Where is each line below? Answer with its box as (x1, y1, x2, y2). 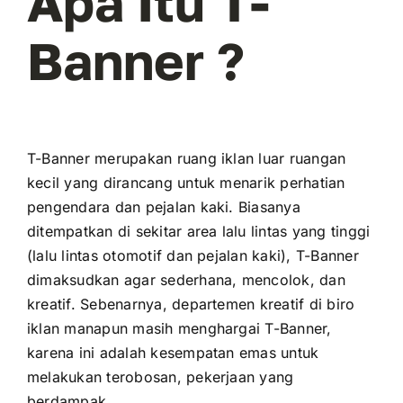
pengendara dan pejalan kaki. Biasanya (26, 198, 300, 217)
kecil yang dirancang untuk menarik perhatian (26, 174, 345, 193)
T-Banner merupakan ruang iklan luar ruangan (26, 149, 346, 168)
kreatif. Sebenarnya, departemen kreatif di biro (26, 295, 355, 314)
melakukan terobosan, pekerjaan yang (26, 368, 294, 387)
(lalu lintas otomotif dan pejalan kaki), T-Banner (26, 246, 359, 265)
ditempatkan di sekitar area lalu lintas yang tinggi (26, 222, 371, 241)
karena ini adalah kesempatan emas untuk (26, 344, 319, 363)
